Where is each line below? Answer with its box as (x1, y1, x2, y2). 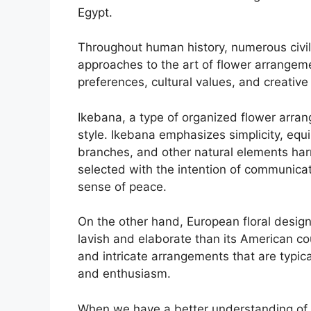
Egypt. (78, 5, 112, 19)
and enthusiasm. (78, 267, 171, 281)
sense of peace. (78, 179, 167, 194)
